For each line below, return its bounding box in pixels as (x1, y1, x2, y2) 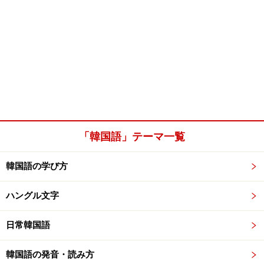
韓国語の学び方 (6, 161, 68, 171)
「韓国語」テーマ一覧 (79, 130, 185, 143)
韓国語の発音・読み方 (6, 249, 94, 260)
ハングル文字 (6, 190, 59, 201)
